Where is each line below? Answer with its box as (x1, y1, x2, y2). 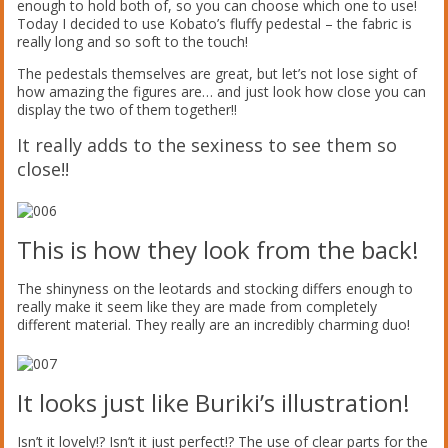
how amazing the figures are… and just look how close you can (17, 81, 427, 101)
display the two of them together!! (17, 99, 238, 119)
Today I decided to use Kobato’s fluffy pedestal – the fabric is (17, 13, 413, 33)
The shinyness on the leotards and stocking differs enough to (17, 278, 414, 298)
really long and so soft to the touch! (17, 31, 249, 51)
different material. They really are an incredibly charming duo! (17, 314, 411, 334)
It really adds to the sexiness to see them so (17, 132, 398, 157)
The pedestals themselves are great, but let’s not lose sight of (17, 63, 418, 83)
